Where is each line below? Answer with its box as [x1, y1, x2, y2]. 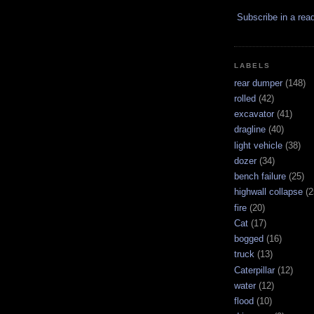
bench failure [234, 171, 286, 182]
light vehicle [234, 139, 282, 151]
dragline [234, 124, 266, 135]
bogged [234, 233, 264, 245]
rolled [234, 93, 256, 104]
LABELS [234, 61, 271, 69]
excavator [234, 109, 274, 120]
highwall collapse [234, 186, 303, 198]
